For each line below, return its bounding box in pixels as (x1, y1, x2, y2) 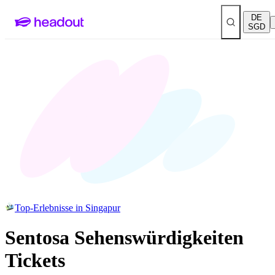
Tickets (5, 249, 65, 272)
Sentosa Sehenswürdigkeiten (5, 227, 244, 249)
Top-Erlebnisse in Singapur (15, 203, 120, 213)
